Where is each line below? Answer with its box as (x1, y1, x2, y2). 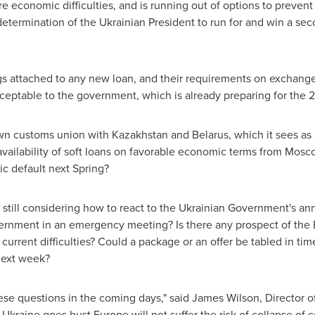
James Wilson (191, 290, 259, 305)
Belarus (191, 127, 229, 142)
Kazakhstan (111, 127, 168, 142)
